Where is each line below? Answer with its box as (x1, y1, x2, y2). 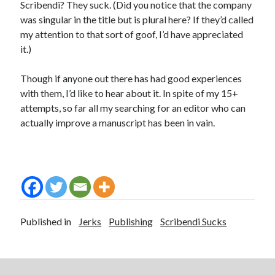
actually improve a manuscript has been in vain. (20, 117, 215, 128)
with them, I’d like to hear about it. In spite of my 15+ (20, 87, 239, 99)
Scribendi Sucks (160, 215, 227, 227)
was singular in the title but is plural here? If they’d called (20, 14, 254, 25)
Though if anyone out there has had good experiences (20, 72, 242, 84)
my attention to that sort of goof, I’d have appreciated (20, 28, 244, 40)
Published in (20, 215, 72, 227)
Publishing (109, 215, 153, 227)
